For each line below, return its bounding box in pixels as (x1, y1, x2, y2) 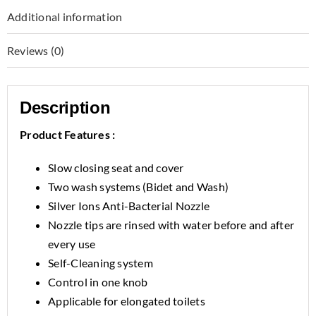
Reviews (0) (7, 44, 65, 57)
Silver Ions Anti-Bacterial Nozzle (48, 198, 210, 212)
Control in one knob (48, 274, 148, 288)
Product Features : (20, 127, 116, 141)
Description (20, 98, 111, 118)
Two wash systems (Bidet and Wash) (48, 179, 229, 193)
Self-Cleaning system (48, 255, 153, 269)
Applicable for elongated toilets (48, 293, 205, 308)
